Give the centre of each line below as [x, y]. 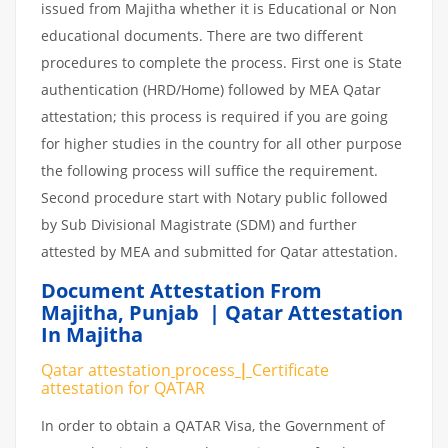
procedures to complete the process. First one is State [221, 62]
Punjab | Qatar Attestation [266, 312]
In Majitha [92, 334]
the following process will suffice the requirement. [209, 170]
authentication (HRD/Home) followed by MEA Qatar [211, 89]
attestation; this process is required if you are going [214, 116]
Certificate [290, 369]
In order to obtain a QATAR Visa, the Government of [213, 425]
